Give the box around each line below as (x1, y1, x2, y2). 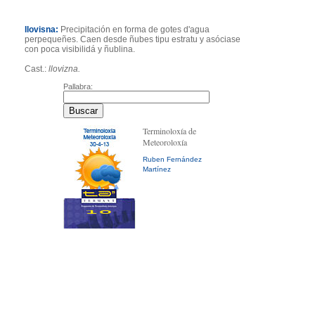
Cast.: (25, 64, 49, 74)
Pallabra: (63, 82, 93, 91)
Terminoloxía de (143, 125, 196, 136)
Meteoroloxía (143, 136, 187, 148)
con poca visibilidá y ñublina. (25, 44, 135, 54)
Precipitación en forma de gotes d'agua (60, 25, 210, 34)
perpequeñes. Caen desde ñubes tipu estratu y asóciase (25, 34, 240, 44)
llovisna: (25, 25, 60, 34)
